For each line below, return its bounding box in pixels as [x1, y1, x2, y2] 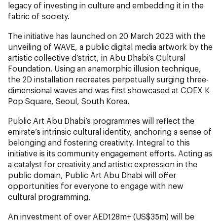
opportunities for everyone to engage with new [8, 181, 184, 190]
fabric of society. [8, 11, 70, 21]
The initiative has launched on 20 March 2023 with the [8, 31, 206, 40]
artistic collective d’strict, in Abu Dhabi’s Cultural [8, 52, 185, 62]
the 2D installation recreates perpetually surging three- [8, 74, 209, 84]
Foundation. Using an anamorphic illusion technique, [8, 63, 201, 73]
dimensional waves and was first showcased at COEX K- [8, 85, 212, 95]
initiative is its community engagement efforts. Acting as [8, 148, 212, 158]
